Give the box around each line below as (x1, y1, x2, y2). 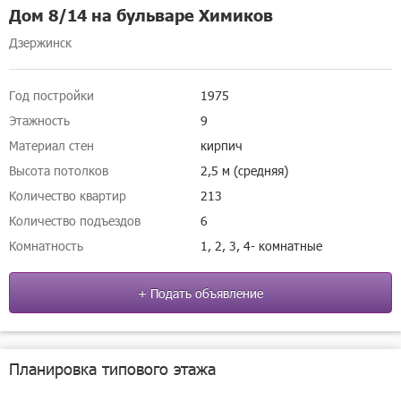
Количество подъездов (9, 212, 141, 229)
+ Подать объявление (138, 285, 263, 302)
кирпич (200, 137, 243, 154)
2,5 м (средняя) (200, 162, 288, 179)
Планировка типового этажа (9, 358, 216, 379)
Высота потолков (9, 162, 108, 179)
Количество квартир (9, 187, 126, 204)
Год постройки (9, 87, 94, 104)
